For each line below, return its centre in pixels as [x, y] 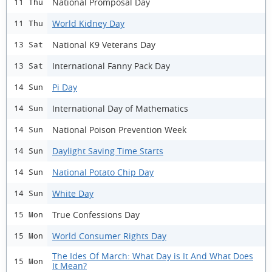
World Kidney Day [88, 23]
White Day [73, 193]
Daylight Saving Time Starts [108, 151]
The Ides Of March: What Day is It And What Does [153, 256]
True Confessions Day [96, 214]
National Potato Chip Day [103, 172]
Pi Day [65, 87]
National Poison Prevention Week [119, 129]
